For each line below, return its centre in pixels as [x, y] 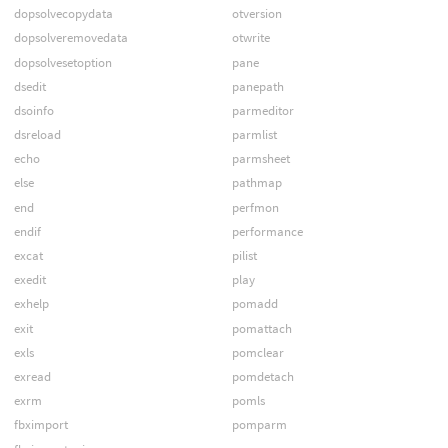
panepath [257, 86]
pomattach [261, 328]
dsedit [29, 86]
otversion [256, 14]
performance [267, 231]
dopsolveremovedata [70, 38]
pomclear [257, 352]
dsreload [37, 135]
